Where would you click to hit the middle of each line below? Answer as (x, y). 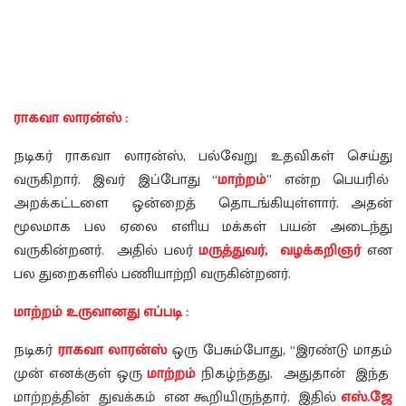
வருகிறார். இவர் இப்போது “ (116, 180)
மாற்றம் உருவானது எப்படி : (101, 313)
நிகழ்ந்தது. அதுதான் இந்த (297, 374)
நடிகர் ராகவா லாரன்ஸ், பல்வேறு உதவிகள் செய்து (203, 157)
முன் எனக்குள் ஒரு (81, 374)
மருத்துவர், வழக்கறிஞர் (280, 251)
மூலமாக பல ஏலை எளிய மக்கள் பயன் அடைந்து (203, 227)
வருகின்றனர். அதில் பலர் (106, 251)
